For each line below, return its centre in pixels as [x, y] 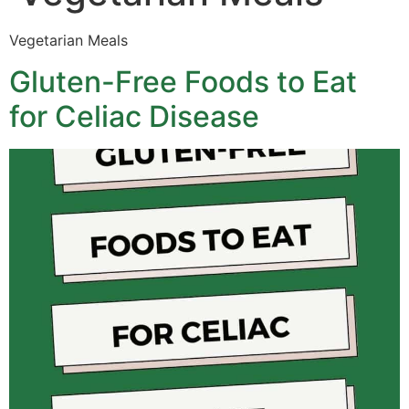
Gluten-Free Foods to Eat [183, 81]
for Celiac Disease [134, 116]
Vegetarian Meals [68, 41]
